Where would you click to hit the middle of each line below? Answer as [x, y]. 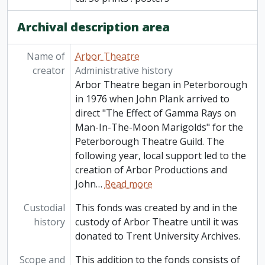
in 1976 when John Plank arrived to [152, 99]
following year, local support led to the [160, 156]
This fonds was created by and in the [156, 208]
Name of [46, 56]
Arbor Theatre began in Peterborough [161, 85]
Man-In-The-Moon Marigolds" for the [159, 127]
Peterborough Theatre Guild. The [149, 142]
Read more [128, 184]
